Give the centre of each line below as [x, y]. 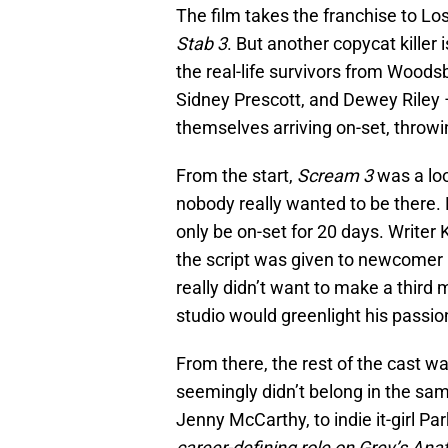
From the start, [236, 176]
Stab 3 [201, 44]
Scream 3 [335, 176]
